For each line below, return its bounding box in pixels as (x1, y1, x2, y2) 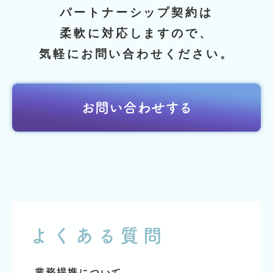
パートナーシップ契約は (60, 5, 213, 19)
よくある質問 (29, 225, 166, 245)
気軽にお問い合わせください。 (39, 47, 234, 60)
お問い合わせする (80, 100, 193, 115)
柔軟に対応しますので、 (60, 26, 213, 40)
